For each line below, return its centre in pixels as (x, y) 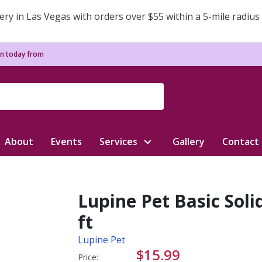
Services (118, 142)
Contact (241, 142)
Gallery (189, 142)
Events (66, 142)
